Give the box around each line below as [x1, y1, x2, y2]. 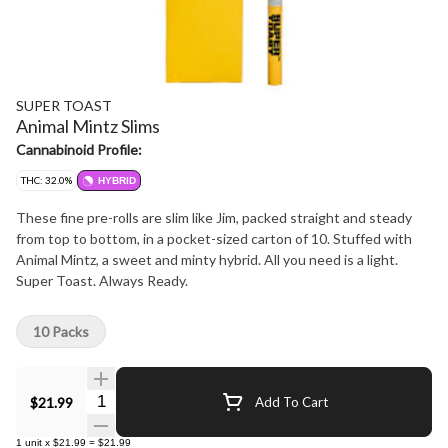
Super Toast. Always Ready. [16, 272, 188, 289]
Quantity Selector [85, 390, 206, 409]
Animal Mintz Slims [16, 115, 160, 137]
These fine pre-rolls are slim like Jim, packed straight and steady [16, 209, 412, 226]
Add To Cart [254, 393, 328, 410]
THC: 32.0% [21, 174, 72, 186]
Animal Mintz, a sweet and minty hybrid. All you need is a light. [16, 251, 398, 268]
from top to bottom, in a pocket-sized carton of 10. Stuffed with [16, 230, 412, 247]
